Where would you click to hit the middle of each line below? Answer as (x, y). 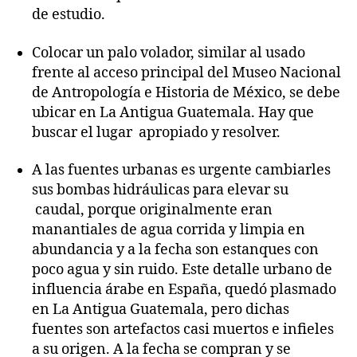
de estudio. (69, 15)
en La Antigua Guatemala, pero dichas (161, 310)
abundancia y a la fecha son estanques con (175, 250)
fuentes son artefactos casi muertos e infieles (183, 330)
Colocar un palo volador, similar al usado (169, 53)
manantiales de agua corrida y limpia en (169, 230)
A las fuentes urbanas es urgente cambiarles (181, 170)
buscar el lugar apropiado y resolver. (156, 132)
